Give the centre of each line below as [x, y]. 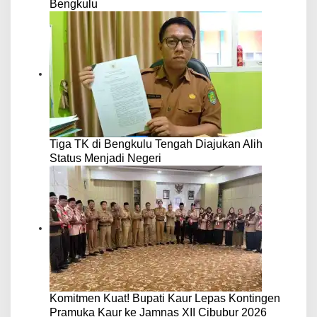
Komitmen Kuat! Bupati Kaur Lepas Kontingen [165, 298]
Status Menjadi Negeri [105, 158]
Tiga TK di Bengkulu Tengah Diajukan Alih [156, 144]
